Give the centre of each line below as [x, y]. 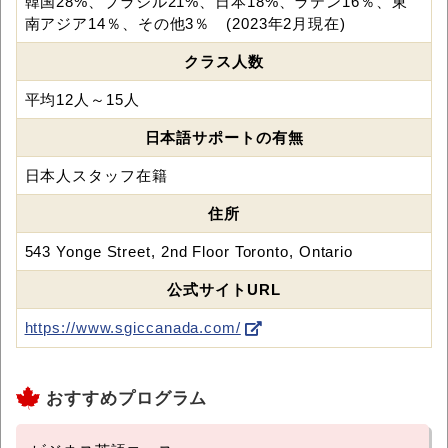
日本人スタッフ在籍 [96, 175]
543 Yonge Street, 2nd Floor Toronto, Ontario [189, 251]
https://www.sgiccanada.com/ [132, 327]
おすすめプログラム [127, 398]
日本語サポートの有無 [224, 137]
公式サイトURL [224, 289]
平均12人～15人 [82, 99]
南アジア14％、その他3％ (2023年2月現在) [185, 23]
